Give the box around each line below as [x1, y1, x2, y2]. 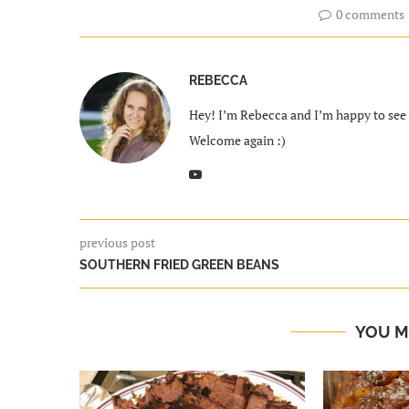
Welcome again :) [189, 131, 286, 149]
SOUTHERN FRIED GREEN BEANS [79, 257, 279, 272]
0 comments [336, 5, 405, 23]
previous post [79, 233, 155, 251]
